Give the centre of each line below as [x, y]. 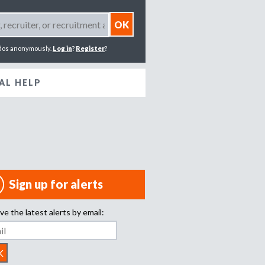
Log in [62, 48]
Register [90, 48]
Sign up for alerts [56, 184]
